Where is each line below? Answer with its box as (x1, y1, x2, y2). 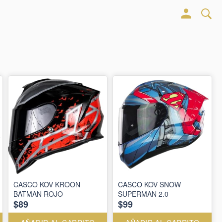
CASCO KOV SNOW (118, 179, 181, 190)
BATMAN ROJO (13, 189, 63, 199)
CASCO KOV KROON (13, 179, 81, 190)
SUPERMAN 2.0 (118, 189, 169, 199)
